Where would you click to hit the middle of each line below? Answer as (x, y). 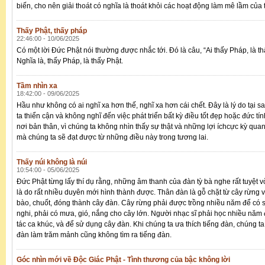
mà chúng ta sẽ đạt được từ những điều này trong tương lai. (112, 138)
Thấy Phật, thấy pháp (52, 31)
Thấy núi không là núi (52, 162)
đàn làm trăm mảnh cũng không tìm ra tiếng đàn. (94, 235)
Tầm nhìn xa (37, 86)
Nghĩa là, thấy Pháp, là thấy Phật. (70, 61)
